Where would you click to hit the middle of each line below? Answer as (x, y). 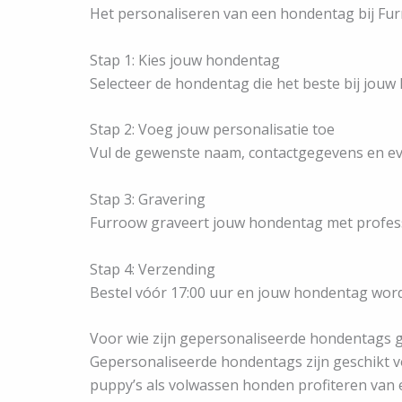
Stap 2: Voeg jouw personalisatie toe (212, 130)
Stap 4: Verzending (153, 269)
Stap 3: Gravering (148, 199)
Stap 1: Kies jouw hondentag (185, 60)
